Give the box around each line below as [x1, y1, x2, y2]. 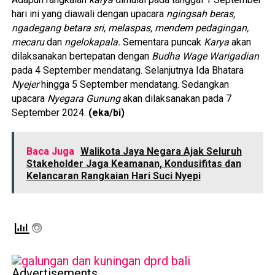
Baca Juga [26, 145, 74, 157]
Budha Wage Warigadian [151, 50, 259, 62]
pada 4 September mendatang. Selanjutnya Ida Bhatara [11, 64, 244, 76]
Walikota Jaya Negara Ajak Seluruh [80, 145, 242, 157]
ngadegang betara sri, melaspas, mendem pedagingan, [11, 22, 249, 34]
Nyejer [11, 79, 39, 90]
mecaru [11, 36, 44, 48]
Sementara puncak [120, 36, 204, 48]
